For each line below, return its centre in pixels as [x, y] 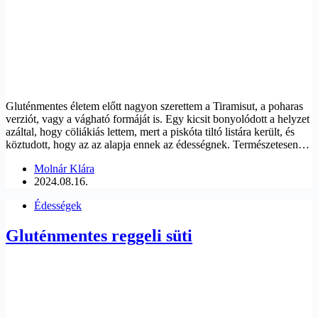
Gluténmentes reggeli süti [99, 235]
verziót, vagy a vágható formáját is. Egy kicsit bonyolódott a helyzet [158, 119]
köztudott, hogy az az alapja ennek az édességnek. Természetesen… [158, 144]
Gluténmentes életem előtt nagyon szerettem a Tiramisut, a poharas [154, 106]
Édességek [58, 205]
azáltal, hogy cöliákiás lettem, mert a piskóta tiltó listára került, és [150, 131]
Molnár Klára [64, 168]
